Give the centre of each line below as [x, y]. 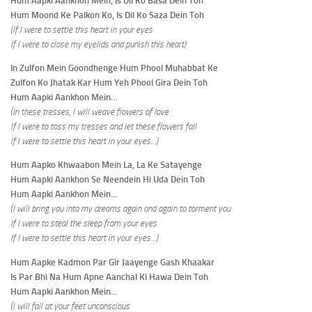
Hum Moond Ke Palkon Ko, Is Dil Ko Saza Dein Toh [107, 15]
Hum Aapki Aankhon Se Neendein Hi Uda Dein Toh [108, 180]
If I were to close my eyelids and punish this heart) [98, 44]
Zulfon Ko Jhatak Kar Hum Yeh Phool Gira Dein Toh [109, 83]
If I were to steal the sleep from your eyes [84, 224]
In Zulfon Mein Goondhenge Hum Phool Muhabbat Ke [114, 68]
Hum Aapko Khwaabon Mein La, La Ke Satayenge [106, 165]
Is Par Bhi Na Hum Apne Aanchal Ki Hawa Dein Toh [109, 276]
